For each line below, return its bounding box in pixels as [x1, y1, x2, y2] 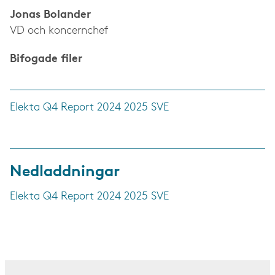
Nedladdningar [10, 165, 120, 180]
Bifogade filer [10, 53, 82, 65]
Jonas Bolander [10, 9, 91, 21]
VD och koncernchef [10, 25, 108, 37]
